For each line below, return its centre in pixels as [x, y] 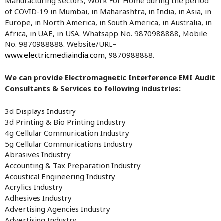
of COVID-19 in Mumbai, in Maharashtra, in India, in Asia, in [108, 11]
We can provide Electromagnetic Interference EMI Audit [110, 77]
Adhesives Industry [38, 198]
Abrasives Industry [38, 154]
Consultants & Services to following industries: [93, 88]
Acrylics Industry [34, 187]
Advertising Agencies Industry [57, 209]
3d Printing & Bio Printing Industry [65, 122]
